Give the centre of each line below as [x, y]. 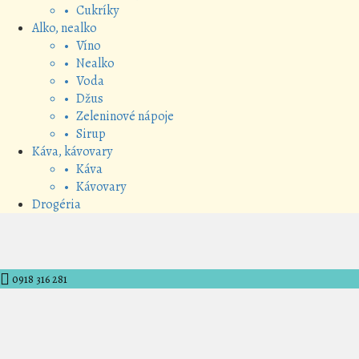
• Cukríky [91, 10]
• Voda [84, 81]
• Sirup [85, 134]
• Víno [83, 46]
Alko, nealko [65, 28]
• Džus [84, 99]
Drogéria [56, 204]
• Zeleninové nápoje [119, 116]
